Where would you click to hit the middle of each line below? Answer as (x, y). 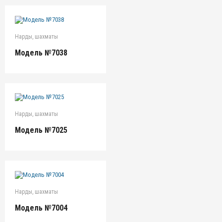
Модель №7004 (41, 208)
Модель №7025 (41, 130)
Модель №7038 (41, 53)
